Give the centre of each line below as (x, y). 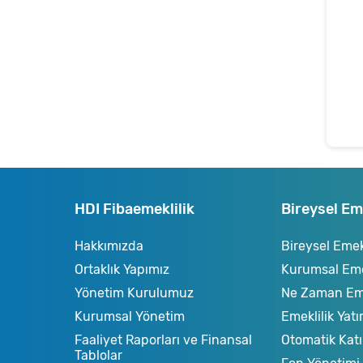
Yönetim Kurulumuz (134, 293)
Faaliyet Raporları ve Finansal (163, 340)
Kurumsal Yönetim (130, 316)
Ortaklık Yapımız (122, 269)
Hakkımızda (109, 246)
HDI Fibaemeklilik (135, 209)
